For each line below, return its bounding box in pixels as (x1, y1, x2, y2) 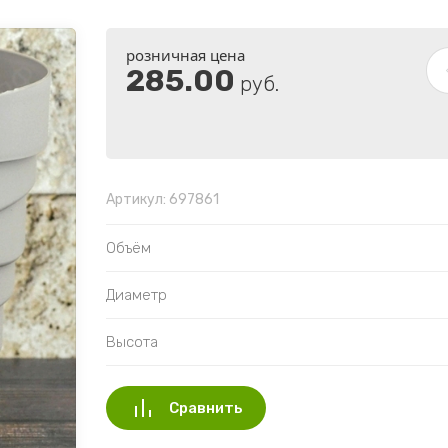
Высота (106, 333, 158, 352)
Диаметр (106, 286, 167, 305)
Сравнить (169, 399, 243, 418)
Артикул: (106, 191, 166, 209)
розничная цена (126, 45, 245, 66)
